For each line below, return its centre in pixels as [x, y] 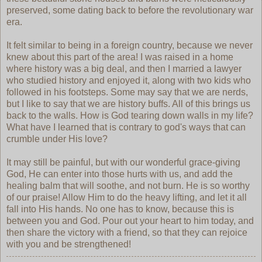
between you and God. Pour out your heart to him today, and [130, 220]
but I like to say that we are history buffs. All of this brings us [128, 104]
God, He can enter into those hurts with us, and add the [120, 174]
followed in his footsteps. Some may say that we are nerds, [127, 92]
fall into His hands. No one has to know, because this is [120, 209]
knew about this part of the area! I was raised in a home [120, 57]
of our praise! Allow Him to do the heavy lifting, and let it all [127, 197]
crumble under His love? [57, 139]
